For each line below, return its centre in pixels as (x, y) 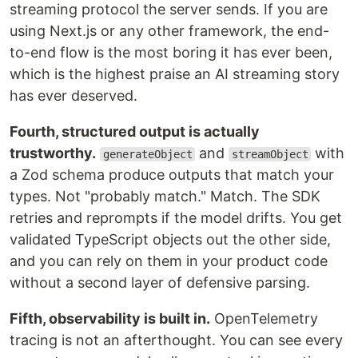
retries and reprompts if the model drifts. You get (176, 218)
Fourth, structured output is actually (135, 131)
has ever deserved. (74, 95)
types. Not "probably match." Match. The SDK (165, 196)
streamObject (270, 154)
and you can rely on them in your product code (169, 261)
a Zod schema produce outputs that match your (172, 175)
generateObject (147, 154)
